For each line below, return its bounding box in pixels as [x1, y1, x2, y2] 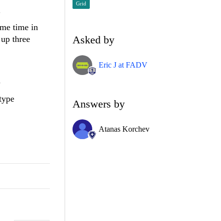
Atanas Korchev [99, 124, 149, 133]
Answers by [73, 97, 125, 110]
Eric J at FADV [99, 60, 147, 69]
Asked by [73, 33, 114, 46]
